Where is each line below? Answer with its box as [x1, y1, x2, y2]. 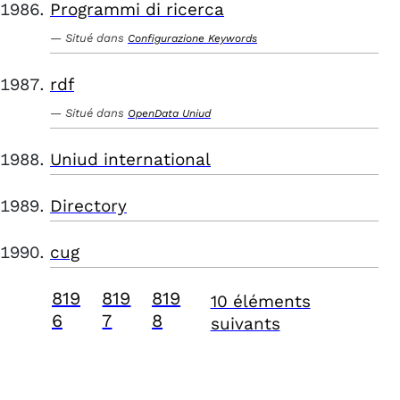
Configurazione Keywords [128, 32, 257, 45]
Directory [50, 196, 127, 216]
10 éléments [210, 291, 311, 312]
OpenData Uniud [128, 107, 211, 120]
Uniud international [50, 149, 211, 170]
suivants [210, 313, 280, 334]
